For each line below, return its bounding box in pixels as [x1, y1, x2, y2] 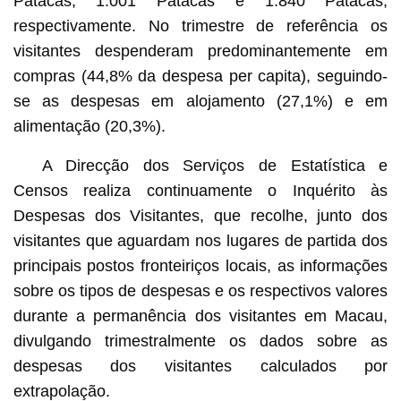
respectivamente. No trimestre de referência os [13, 16, 388, 35]
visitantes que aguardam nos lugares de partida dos [13, 231, 388, 250]
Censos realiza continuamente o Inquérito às [13, 181, 388, 200]
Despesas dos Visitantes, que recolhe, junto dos [13, 206, 388, 225]
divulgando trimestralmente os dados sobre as [13, 331, 388, 350]
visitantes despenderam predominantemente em [13, 41, 388, 60]
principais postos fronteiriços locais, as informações [13, 256, 388, 275]
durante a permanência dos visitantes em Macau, [13, 306, 388, 325]
